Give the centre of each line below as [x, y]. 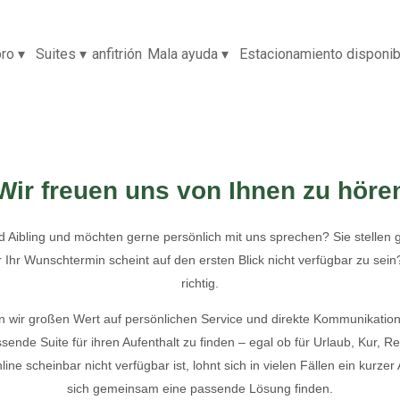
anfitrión [117, 54]
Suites [56, 54]
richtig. [200, 283]
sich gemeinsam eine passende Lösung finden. [200, 388]
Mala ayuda [183, 54]
